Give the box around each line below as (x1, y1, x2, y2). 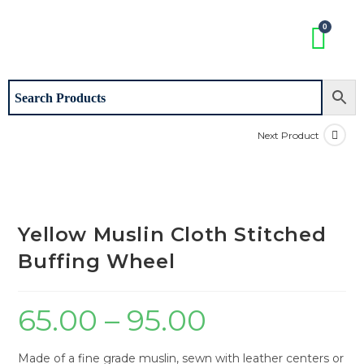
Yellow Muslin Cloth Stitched (18, 223, 327, 247)
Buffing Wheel (18, 249, 175, 274)
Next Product (257, 128, 319, 141)
